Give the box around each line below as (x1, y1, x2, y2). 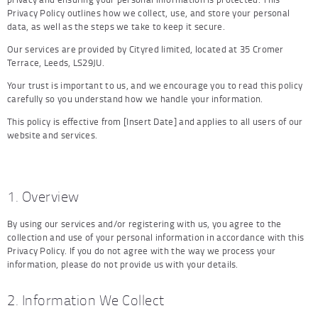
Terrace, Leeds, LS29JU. (7, 56, 104, 70)
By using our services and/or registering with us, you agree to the (7, 217, 282, 231)
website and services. (7, 128, 98, 142)
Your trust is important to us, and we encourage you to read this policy (7, 79, 303, 92)
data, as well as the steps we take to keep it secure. (7, 20, 225, 33)
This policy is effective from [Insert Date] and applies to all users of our (7, 115, 303, 128)
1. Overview (7, 187, 79, 207)
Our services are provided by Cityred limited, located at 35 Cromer (7, 43, 284, 56)
